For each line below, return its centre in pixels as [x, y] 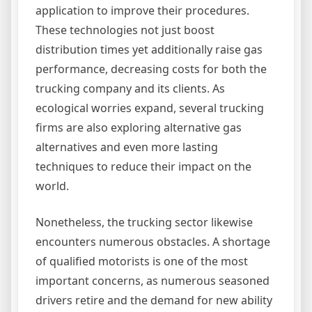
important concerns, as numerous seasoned [153, 281]
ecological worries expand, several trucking [150, 108]
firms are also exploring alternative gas [139, 128]
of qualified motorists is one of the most [142, 262]
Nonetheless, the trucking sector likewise [144, 223]
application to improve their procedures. [142, 11]
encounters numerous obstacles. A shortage [153, 242]
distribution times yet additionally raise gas [149, 50]
